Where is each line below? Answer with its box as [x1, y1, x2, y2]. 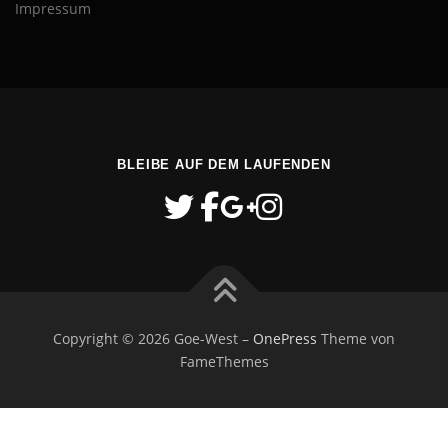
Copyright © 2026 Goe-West [53, 329, 242, 349]
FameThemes [179, 352, 269, 372]
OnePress [253, 329, 317, 349]
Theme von [317, 329, 395, 349]
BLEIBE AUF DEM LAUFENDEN [117, 157, 331, 173]
